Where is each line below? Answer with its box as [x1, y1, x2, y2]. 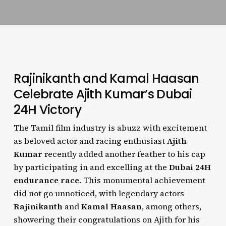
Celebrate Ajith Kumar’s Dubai [13, 85, 192, 103]
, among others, [141, 201, 201, 212]
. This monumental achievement [79, 175, 205, 186]
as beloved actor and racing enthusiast [13, 135, 167, 146]
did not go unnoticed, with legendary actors [13, 188, 184, 199]
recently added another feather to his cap [42, 148, 205, 159]
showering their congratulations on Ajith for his [13, 214, 200, 225]
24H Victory [13, 101, 81, 119]
